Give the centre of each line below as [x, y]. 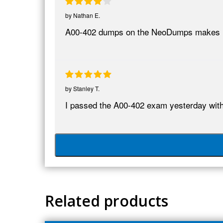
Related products [107, 201]
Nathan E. [87, 15]
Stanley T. [86, 88]
